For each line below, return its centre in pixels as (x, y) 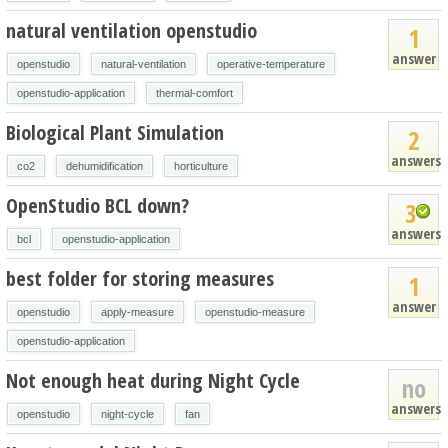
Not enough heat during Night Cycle (153, 380)
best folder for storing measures (140, 278)
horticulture (201, 165)
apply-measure (137, 311)
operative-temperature (271, 63)
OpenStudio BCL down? (97, 205)
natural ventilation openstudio (131, 30)
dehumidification (104, 165)
